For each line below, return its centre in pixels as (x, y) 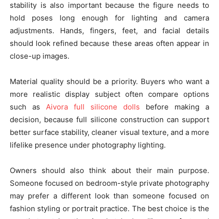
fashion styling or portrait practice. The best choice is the (109, 208)
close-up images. (40, 56)
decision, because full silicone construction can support (109, 120)
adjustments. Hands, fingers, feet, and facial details (109, 31)
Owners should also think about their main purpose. (109, 170)
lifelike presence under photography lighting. (88, 145)
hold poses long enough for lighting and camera (109, 18)
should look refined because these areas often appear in (109, 43)
